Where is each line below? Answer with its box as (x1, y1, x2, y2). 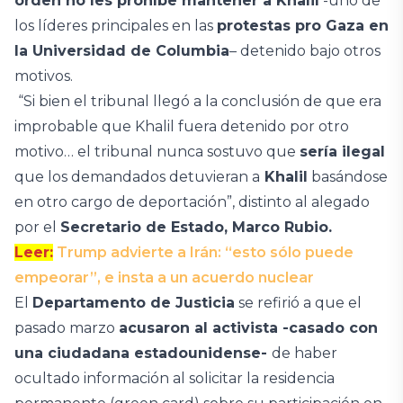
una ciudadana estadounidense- (14, 344, 272, 362)
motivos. (14, 67, 73, 85)
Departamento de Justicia (32, 293, 235, 311)
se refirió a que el (235, 293, 362, 311)
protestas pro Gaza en (217, 16, 389, 34)
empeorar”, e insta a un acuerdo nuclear (14, 268, 314, 286)
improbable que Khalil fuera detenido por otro (14, 117, 349, 135)
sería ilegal (300, 142, 385, 160)
